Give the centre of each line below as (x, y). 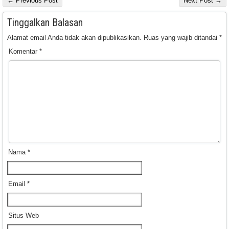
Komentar (24, 52)
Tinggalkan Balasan (45, 23)
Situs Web (24, 216)
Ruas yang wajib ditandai (181, 38)
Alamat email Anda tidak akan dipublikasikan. (74, 38)
